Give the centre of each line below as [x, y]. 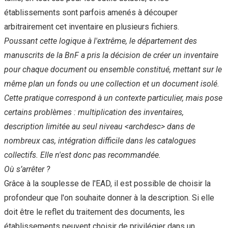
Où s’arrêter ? [27, 169]
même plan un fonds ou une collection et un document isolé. [112, 84]
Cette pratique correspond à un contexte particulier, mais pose [113, 98]
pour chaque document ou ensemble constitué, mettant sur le [113, 70]
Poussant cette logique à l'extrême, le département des [101, 41]
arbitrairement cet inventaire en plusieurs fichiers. [92, 27]
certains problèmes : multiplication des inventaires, [94, 112]
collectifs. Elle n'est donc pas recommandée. [82, 155]
